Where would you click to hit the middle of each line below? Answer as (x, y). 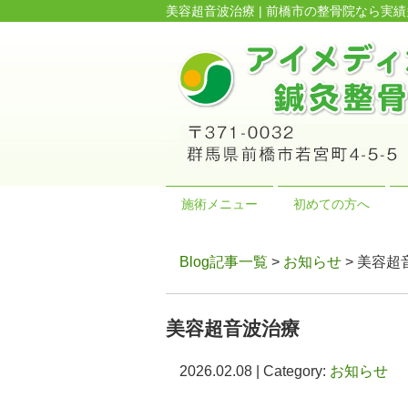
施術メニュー (219, 204)
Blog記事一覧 (224, 262)
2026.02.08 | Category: (255, 371)
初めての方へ (331, 204)
